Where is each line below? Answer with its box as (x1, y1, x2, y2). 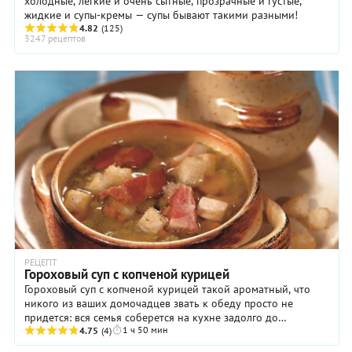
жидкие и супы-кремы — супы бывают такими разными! (24, 7, 298, 22)
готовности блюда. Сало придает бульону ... (24, 324, 242, 339)
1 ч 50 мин (123, 324, 167, 335)
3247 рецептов (24, 31, 86, 44)
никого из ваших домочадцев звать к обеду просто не (24, 296, 293, 310)
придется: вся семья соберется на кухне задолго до (24, 310, 278, 324)
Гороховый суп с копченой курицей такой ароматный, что (24, 282, 310, 296)
